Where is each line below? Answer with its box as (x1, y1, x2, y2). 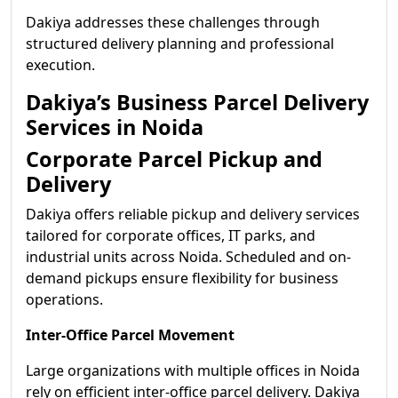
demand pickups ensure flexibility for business (26, 268, 338, 288)
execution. (26, 55, 95, 75)
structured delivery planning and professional (26, 34, 334, 53)
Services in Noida (26, 113, 203, 141)
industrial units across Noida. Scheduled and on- (26, 247, 351, 267)
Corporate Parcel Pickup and (26, 145, 322, 173)
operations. (26, 290, 103, 309)
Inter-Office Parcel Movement (26, 325, 235, 345)
